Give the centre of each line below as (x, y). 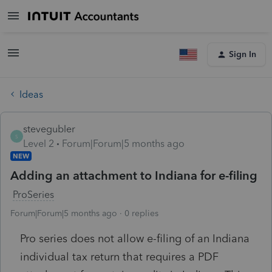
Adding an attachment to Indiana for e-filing (134, 175)
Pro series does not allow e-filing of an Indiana (135, 238)
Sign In (243, 54)
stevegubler (49, 129)
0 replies (141, 213)
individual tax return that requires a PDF (119, 257)
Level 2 (39, 143)
